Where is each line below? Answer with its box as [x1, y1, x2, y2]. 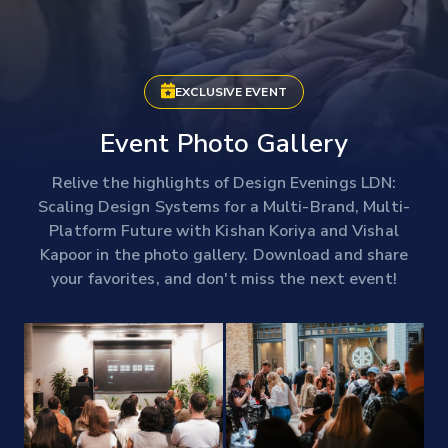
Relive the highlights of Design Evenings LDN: [51, 172, 397, 194]
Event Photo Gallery [100, 126, 348, 161]
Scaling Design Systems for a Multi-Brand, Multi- [38, 196, 410, 218]
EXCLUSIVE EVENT [175, 84, 287, 100]
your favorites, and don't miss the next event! [51, 268, 397, 290]
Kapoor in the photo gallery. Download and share [39, 244, 409, 266]
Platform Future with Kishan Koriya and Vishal [49, 220, 399, 242]
